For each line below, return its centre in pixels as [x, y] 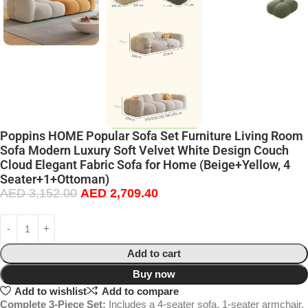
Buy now [154, 274]
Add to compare [140, 291]
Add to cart [154, 254]
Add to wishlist [50, 291]
